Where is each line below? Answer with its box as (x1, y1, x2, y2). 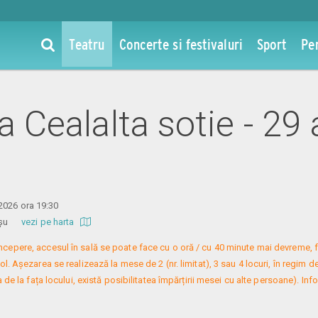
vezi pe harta (21, 216, 77, 227)
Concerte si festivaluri (119, 35, 243, 53)
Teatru (68, 35, 105, 53)
